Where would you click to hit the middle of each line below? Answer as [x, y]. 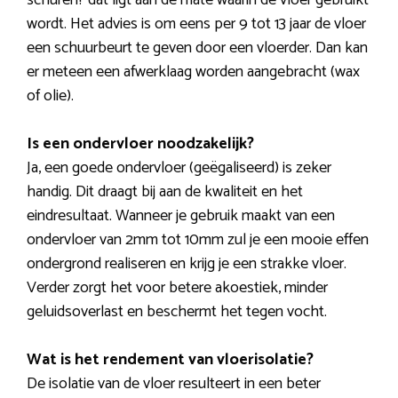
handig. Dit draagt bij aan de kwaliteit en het [165, 192]
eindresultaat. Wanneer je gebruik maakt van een [181, 216]
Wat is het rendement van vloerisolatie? [170, 360]
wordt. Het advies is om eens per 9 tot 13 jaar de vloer [196, 24]
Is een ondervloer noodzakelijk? [140, 144]
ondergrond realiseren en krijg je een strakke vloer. [187, 264]
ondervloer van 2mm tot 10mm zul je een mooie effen [198, 240]
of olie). [50, 96]
